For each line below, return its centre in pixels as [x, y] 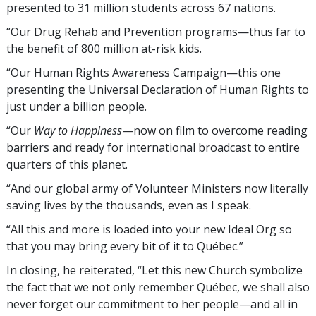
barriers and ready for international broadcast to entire [153, 148]
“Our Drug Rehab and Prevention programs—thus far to [156, 32]
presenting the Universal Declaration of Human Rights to [158, 90]
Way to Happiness [78, 131]
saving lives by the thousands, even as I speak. [129, 206]
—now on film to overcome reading [215, 131]
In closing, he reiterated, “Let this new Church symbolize [154, 271]
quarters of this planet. [67, 165]
